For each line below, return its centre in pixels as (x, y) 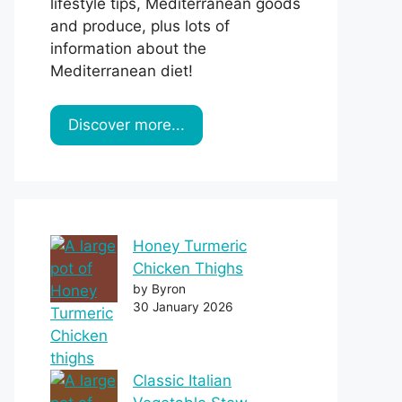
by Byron (159, 289)
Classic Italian (182, 381)
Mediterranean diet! (122, 70)
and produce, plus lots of (140, 26)
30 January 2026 (183, 307)
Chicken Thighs (188, 269)
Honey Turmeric (190, 246)
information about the (128, 48)
